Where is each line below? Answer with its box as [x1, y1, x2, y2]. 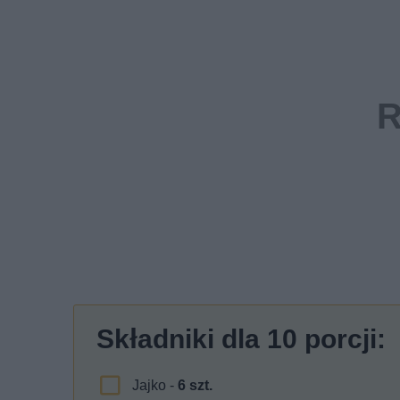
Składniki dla [96, 323, 267, 355]
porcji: [297, 323, 386, 355]
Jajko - [132, 377, 178, 395]
